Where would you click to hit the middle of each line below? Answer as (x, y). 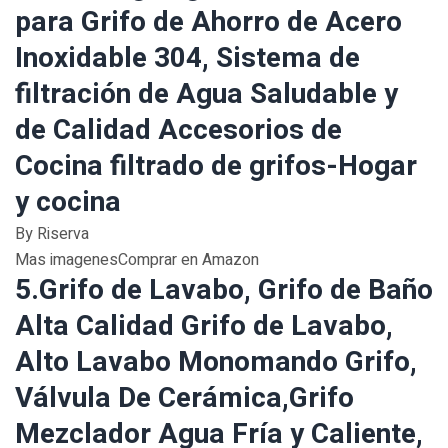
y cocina (68, 202)
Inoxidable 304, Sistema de (187, 58)
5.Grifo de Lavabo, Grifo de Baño (224, 290)
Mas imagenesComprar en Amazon (137, 260)
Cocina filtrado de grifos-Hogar (216, 166)
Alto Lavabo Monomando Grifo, (216, 362)
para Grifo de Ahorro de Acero (208, 22)
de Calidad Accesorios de (178, 130)
